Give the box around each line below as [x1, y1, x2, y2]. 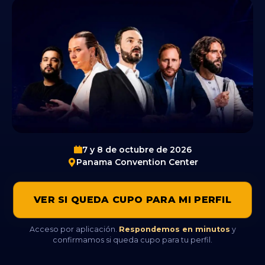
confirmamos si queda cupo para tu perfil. [53, 235, 212, 244]
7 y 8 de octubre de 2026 [82, 144, 192, 155]
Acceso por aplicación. [29, 224, 119, 234]
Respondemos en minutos [118, 224, 230, 234]
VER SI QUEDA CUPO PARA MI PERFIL [33, 193, 232, 205]
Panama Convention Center [76, 156, 198, 167]
